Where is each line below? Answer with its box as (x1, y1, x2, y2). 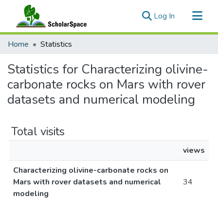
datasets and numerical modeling (7, 91, 195, 108)
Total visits (11, 124, 65, 139)
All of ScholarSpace (8, 50, 74, 61)
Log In (154, 11, 175, 21)
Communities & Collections (8, 35, 97, 45)
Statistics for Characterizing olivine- (7, 61, 208, 78)
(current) (174, 10, 203, 21)
